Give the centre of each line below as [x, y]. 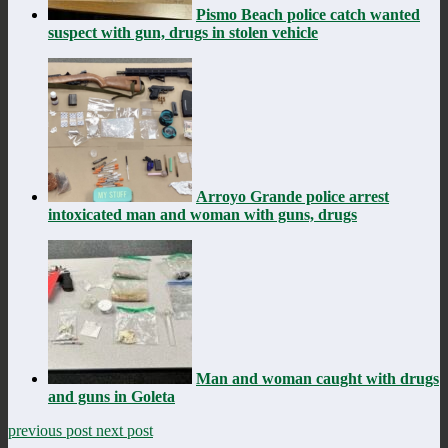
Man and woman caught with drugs [317, 378]
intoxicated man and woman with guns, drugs [202, 214]
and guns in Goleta [111, 396]
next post [124, 430]
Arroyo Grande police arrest [292, 196]
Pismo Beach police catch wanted [308, 14]
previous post [52, 430]
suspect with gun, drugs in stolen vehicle [183, 32]
